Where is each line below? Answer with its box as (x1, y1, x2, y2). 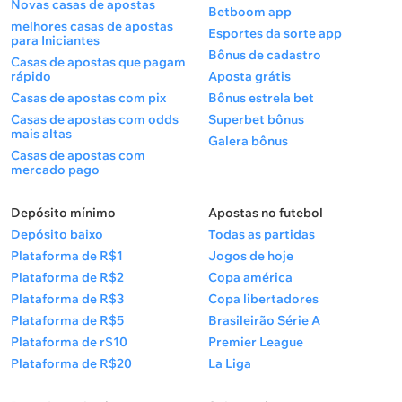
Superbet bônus (208, 111, 304, 127)
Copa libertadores (208, 291, 319, 307)
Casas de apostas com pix (11, 90, 166, 106)
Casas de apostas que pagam (11, 54, 186, 70)
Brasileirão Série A (208, 312, 320, 328)
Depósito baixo (11, 226, 103, 242)
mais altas (11, 126, 72, 142)
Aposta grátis (208, 68, 291, 84)
